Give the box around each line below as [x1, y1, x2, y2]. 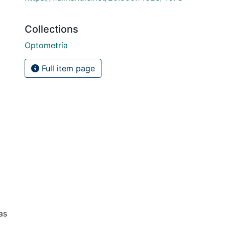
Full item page [39, 63, 95, 73]
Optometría [25, 40, 68, 50]
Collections [25, 23, 78, 35]
